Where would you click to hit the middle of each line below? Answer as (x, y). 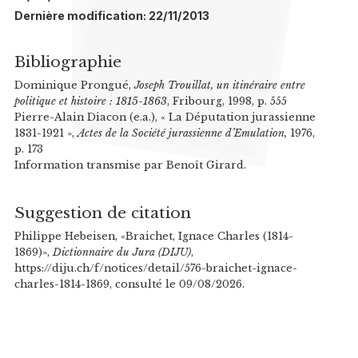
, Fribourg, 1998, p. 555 (227, 101)
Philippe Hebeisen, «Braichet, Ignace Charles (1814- (153, 237)
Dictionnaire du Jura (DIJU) (121, 253)
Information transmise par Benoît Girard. (130, 165)
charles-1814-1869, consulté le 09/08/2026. (129, 284)
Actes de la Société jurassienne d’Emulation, (182, 133)
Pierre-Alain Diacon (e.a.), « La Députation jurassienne (165, 117)
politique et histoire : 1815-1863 (90, 101)
